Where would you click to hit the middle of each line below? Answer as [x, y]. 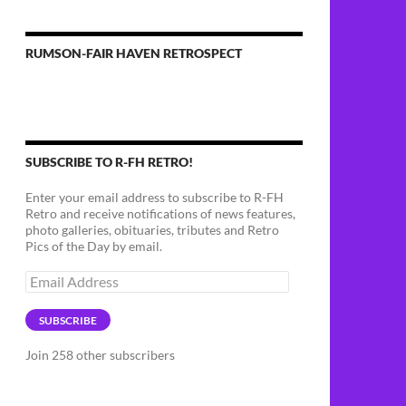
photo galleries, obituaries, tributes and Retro [152, 230]
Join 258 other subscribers [100, 355]
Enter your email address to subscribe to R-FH [155, 197]
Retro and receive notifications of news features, [160, 213]
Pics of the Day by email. [94, 246]
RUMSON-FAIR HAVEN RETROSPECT [134, 53]
